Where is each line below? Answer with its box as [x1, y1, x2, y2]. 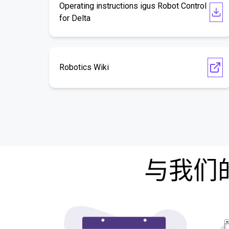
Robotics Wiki [59, 62, 109, 72]
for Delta [59, 13, 90, 23]
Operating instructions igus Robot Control [59, 1, 207, 11]
